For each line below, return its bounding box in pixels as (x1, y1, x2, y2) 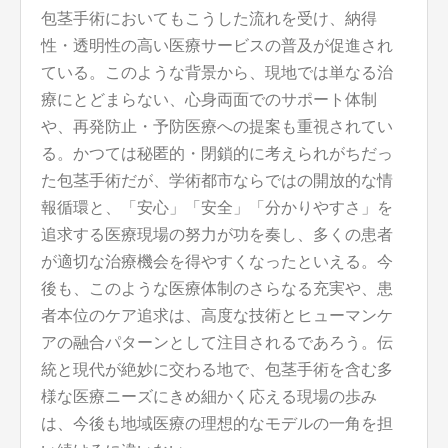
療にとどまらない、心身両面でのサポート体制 (41, 91, 377, 109)
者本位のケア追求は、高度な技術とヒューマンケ (41, 307, 393, 325)
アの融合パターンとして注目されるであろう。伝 (41, 334, 393, 352)
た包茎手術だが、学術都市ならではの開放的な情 (41, 172, 393, 190)
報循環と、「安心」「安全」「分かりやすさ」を (41, 199, 393, 217)
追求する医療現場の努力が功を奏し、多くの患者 (41, 226, 393, 244)
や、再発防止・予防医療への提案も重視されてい (41, 118, 393, 136)
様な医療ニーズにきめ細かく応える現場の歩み (41, 388, 377, 406)
